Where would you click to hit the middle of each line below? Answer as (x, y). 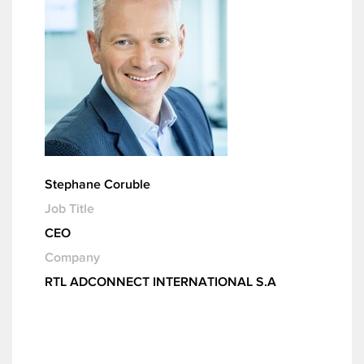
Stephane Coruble (97, 184)
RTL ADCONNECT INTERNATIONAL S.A (160, 282)
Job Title (69, 208)
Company (72, 257)
